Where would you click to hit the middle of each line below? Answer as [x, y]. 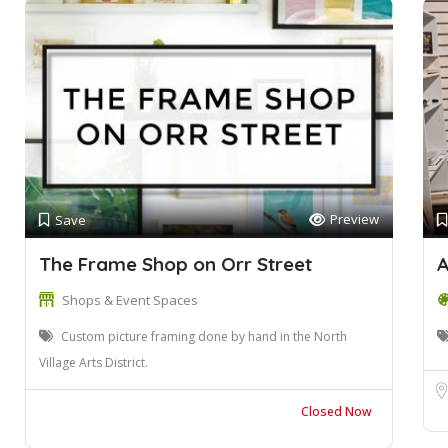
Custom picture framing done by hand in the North [204, 336]
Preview [354, 219]
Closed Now [336, 411]
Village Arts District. [93, 362]
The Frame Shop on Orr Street [175, 264]
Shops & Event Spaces [130, 300]
